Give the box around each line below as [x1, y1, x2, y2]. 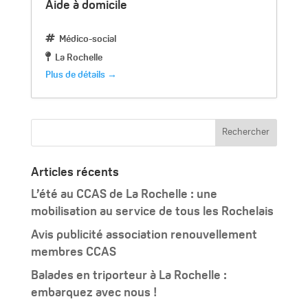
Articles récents [30, 166, 119, 179]
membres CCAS [30, 245, 116, 259]
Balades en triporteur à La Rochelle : [30, 269, 227, 283]
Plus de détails [45, 69, 107, 80]
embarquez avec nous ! [30, 286, 157, 300]
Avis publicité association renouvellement [30, 228, 257, 242]
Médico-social [58, 34, 116, 45]
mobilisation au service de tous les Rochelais [30, 205, 274, 219]
